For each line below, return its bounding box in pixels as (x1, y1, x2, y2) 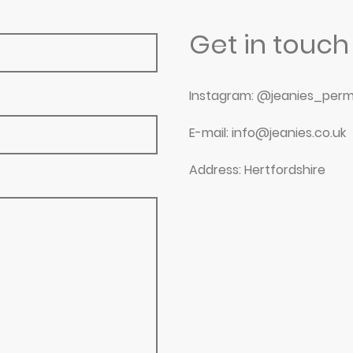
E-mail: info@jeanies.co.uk (189, 124, 346, 143)
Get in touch (189, 25, 349, 63)
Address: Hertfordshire (189, 161, 325, 180)
